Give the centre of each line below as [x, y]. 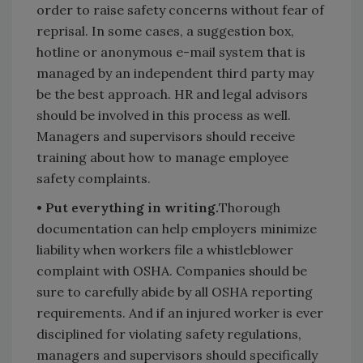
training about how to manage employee [162, 158]
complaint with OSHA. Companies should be [172, 271]
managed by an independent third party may [175, 73]
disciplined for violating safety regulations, [169, 334]
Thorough [250, 208]
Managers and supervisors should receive [166, 137]
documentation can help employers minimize [177, 229]
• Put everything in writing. [128, 208]
